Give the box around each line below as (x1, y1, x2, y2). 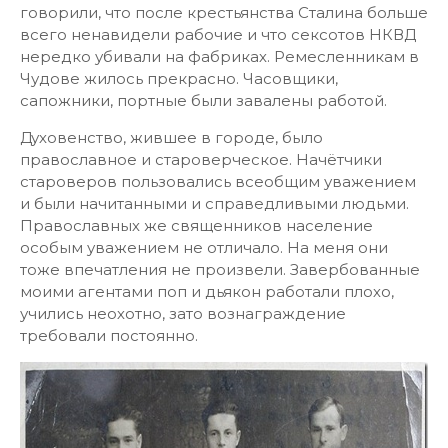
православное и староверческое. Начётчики (20, 150, 382, 169)
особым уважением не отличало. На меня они (20, 238, 388, 257)
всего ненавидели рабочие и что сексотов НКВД (20, 25, 416, 44)
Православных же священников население (20, 216, 373, 235)
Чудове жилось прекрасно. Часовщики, (20, 69, 338, 88)
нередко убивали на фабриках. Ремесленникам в (20, 47, 419, 66)
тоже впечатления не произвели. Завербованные (20, 260, 420, 279)
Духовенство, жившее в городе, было (20, 128, 323, 147)
